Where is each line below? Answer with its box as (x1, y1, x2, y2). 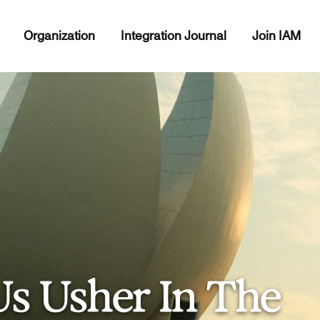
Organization (23, 29, 95, 43)
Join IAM (251, 29, 301, 43)
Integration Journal (120, 29, 226, 43)
